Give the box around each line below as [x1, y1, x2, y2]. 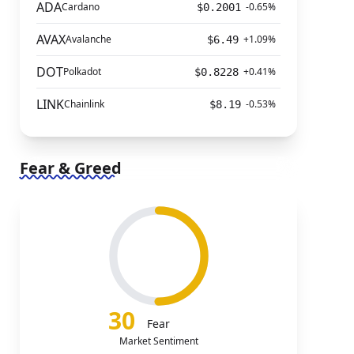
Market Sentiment [119, 334, 198, 348]
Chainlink [63, 97, 104, 111]
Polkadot [62, 65, 101, 78]
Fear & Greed [19, 157, 122, 179]
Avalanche [65, 32, 111, 46]
